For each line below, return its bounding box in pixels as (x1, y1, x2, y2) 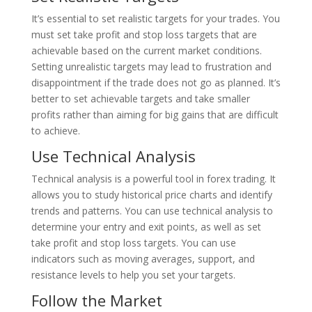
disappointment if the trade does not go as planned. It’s (31, 75, 281, 89)
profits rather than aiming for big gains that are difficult (31, 107, 279, 121)
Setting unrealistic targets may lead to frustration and (31, 59, 272, 73)
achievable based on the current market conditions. (31, 43, 262, 57)
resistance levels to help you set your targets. (31, 267, 235, 281)
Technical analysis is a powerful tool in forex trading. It (31, 171, 276, 185)
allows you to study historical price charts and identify (31, 187, 272, 201)
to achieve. (31, 123, 80, 137)
